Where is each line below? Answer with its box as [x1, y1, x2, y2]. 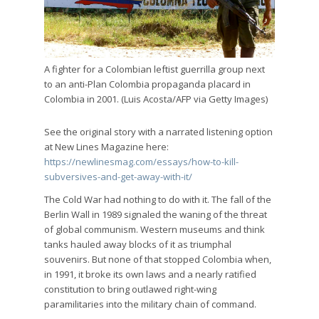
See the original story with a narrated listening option [44, 125, 273, 138]
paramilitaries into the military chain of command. [44, 297, 257, 310]
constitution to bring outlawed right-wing [44, 282, 217, 296]
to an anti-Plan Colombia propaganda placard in [44, 77, 251, 90]
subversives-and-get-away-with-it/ [44, 169, 193, 183]
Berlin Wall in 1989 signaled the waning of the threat [44, 207, 268, 221]
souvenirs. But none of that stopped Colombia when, [44, 252, 272, 266]
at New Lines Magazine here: [44, 140, 169, 153]
